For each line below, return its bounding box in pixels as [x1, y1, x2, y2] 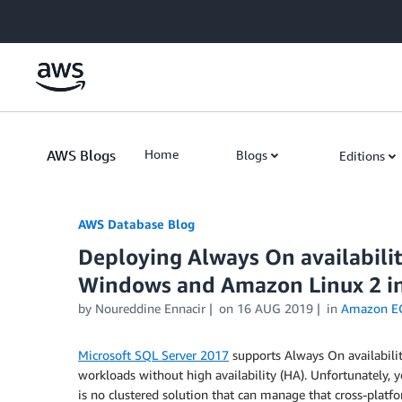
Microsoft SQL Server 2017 [78, 347, 229, 363]
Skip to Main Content [8, 10, 127, 25]
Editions [339, 148, 385, 163]
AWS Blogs [47, 146, 116, 164]
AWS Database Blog [78, 216, 195, 232]
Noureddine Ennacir [95, 301, 205, 316]
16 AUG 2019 [236, 301, 313, 316]
